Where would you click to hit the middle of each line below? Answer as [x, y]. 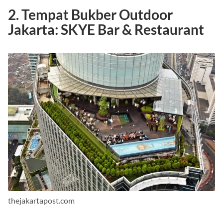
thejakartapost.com [41, 201]
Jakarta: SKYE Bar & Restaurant [106, 30]
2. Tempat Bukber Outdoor [90, 15]
